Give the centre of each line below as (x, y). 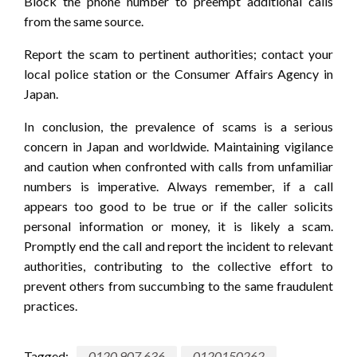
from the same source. (84, 22)
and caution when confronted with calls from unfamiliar (178, 167)
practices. (51, 306)
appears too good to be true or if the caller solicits (178, 206)
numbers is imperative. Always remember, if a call (178, 186)
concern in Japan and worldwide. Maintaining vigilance (178, 147)
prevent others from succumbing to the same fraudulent (178, 286)
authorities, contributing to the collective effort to (178, 266)
